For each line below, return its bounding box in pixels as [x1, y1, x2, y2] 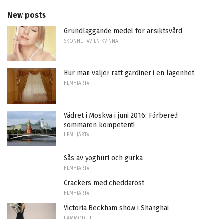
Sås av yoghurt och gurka [64, 153, 143, 162]
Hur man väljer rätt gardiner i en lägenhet [64, 69, 194, 78]
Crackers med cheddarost [64, 178, 144, 187]
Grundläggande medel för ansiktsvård [64, 26, 182, 35]
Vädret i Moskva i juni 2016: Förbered [64, 111, 178, 120]
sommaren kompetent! [64, 121, 135, 130]
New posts [7, 10, 46, 20]
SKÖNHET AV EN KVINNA [64, 38, 118, 44]
